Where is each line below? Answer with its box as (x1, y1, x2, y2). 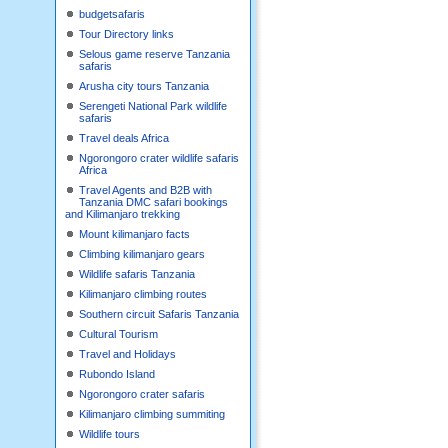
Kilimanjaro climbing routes (79, 288, 207, 300)
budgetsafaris (79, 8, 145, 20)
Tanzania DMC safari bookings (79, 196, 228, 208)
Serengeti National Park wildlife (79, 100, 227, 112)
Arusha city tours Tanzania (79, 80, 209, 92)
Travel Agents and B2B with (79, 184, 212, 196)
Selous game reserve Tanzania (79, 48, 230, 60)
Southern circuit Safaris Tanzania (79, 308, 239, 320)
